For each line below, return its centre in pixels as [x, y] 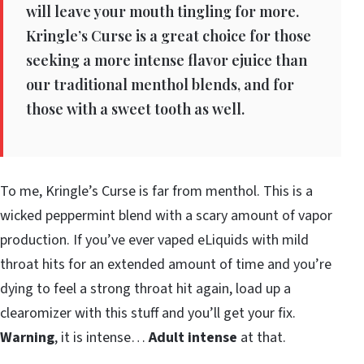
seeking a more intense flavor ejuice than [167, 60]
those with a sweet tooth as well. [135, 108]
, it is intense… [102, 337]
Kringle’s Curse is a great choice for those [169, 35]
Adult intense [193, 337]
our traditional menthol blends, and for [160, 84]
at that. [262, 337]
